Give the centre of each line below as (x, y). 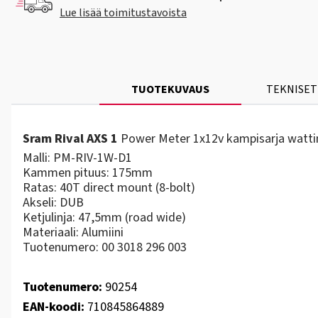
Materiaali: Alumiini (73, 232)
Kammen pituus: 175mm (88, 173)
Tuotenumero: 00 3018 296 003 (105, 247)
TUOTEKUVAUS (170, 89)
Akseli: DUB (55, 203)
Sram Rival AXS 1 (70, 139)
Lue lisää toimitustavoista (123, 13)
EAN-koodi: (54, 307)
